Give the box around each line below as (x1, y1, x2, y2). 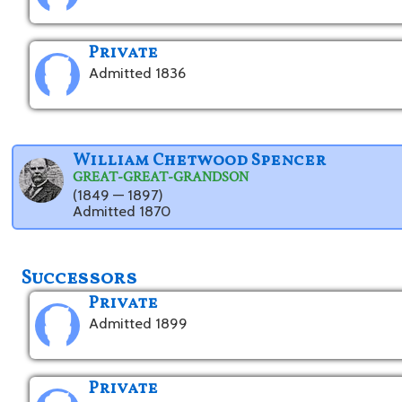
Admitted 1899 (89, 314, 188, 333)
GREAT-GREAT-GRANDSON (73, 167, 249, 188)
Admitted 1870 (73, 202, 171, 221)
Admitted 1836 (89, 64, 187, 83)
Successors (21, 266, 138, 293)
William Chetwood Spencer (73, 149, 327, 173)
